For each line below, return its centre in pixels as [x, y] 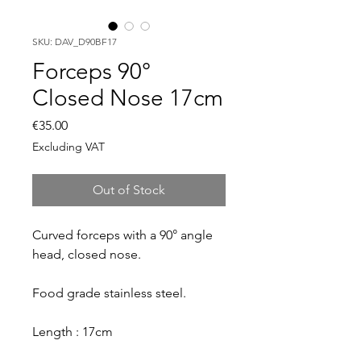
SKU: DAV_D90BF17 [75, 41]
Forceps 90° [91, 71]
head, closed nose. [88, 254]
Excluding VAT [68, 146]
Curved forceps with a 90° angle [122, 234]
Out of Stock [129, 189]
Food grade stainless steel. [111, 293]
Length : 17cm [73, 331]
